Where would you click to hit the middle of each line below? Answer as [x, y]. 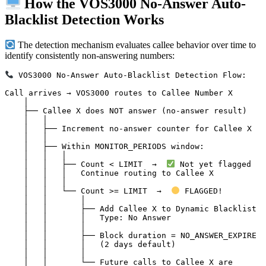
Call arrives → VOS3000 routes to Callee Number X [119, 93]
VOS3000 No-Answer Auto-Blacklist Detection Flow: [130, 75]
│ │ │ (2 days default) [14, 245]
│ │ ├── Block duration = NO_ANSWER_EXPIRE [14, 236]
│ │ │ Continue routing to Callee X [14, 173]
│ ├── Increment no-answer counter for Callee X [14, 129]
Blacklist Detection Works [84, 19]
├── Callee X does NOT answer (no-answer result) [14, 111]
